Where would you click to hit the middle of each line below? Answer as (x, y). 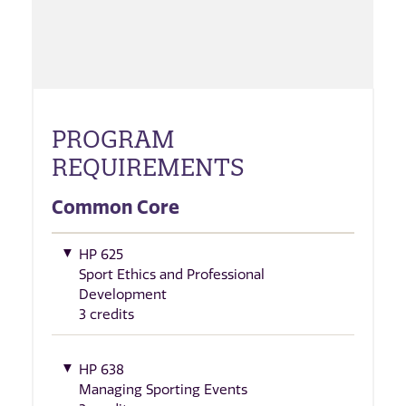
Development (123, 295)
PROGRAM (113, 140)
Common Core (116, 207)
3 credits (106, 315)
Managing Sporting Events (163, 389)
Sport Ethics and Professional (172, 275)
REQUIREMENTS (148, 168)
